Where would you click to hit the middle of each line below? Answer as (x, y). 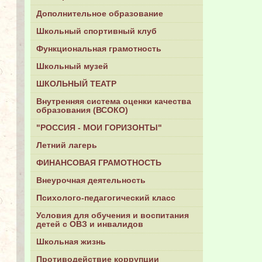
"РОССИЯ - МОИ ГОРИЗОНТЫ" (99, 128)
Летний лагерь (67, 146)
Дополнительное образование (100, 14)
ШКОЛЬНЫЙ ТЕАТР (76, 84)
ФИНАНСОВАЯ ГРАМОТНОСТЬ (99, 163)
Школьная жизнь (71, 242)
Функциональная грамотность (99, 49)
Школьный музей (72, 67)
